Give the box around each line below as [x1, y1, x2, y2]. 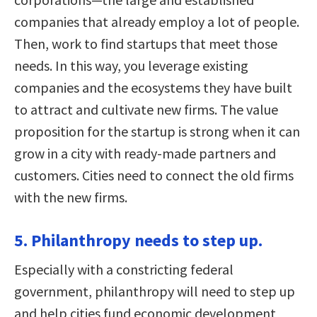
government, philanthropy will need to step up [14, 282, 295, 300]
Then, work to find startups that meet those [14, 34, 277, 52]
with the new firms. [14, 188, 127, 206]
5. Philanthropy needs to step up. [14, 229, 263, 251]
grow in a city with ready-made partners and [14, 144, 276, 162]
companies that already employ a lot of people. [14, 12, 299, 30]
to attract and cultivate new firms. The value [14, 100, 278, 118]
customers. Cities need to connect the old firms [14, 166, 294, 184]
